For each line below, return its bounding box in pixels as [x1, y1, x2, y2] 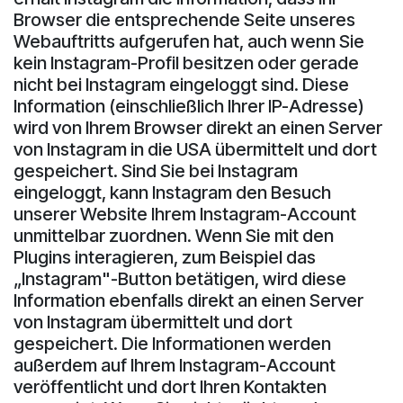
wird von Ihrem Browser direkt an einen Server [13, 116, 382, 139]
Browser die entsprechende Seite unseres [13, 8, 355, 31]
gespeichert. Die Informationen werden [13, 332, 331, 354]
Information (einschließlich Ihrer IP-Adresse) [13, 94, 364, 117]
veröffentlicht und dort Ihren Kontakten [13, 375, 327, 398]
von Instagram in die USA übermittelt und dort [13, 138, 377, 160]
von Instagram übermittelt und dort [13, 310, 292, 333]
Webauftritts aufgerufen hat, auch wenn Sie [13, 30, 364, 52]
